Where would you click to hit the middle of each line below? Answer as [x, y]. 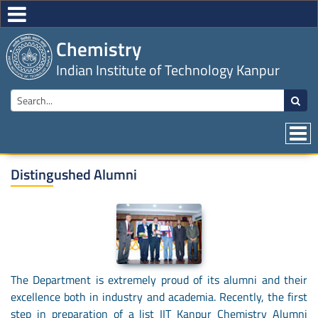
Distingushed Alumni [74, 174]
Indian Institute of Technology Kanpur [168, 70]
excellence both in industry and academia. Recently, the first [159, 297]
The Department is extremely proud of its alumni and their [159, 280]
